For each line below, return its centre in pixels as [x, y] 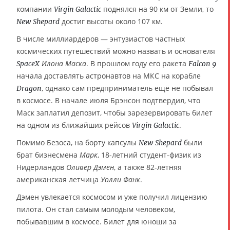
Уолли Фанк [120, 180]
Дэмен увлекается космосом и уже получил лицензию [112, 197]
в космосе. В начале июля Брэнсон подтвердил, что [108, 101]
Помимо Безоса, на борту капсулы [78, 143]
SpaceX [28, 64]
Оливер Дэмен [90, 167]
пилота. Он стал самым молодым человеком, [96, 209]
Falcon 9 [203, 64]
